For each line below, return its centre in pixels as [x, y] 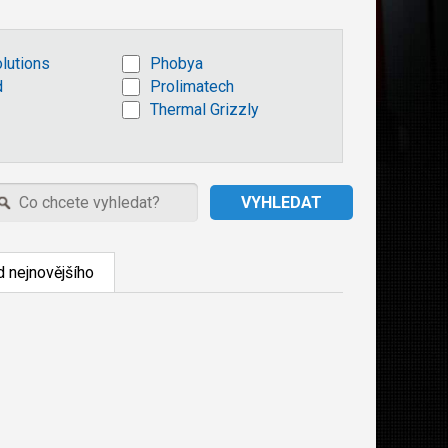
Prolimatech [192, 86]
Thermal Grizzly [204, 109]
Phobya [176, 63]
